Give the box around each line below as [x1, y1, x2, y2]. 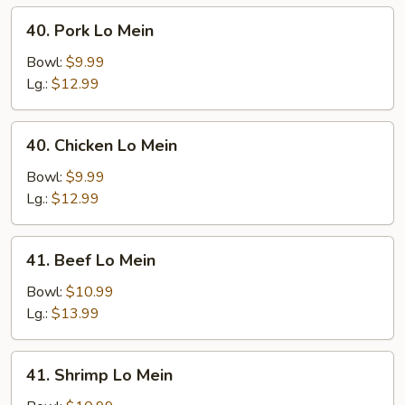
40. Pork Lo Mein [26, 20, 154, 42]
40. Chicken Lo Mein [26, 135, 177, 156]
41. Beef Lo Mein [26, 250, 155, 271]
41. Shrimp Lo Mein [26, 364, 173, 386]
